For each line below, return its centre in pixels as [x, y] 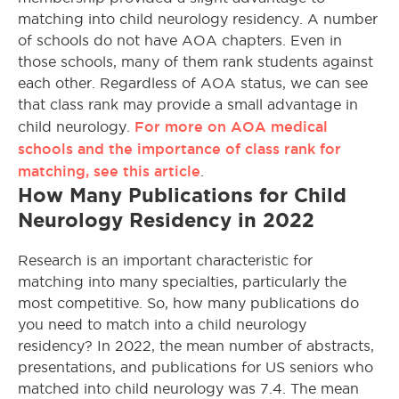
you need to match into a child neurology [162, 325]
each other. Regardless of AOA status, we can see [193, 84]
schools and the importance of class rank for [179, 149]
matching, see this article [109, 171]
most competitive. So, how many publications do [188, 304]
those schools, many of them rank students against [195, 62]
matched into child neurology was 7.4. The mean [188, 389]
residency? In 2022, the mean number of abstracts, [196, 346]
